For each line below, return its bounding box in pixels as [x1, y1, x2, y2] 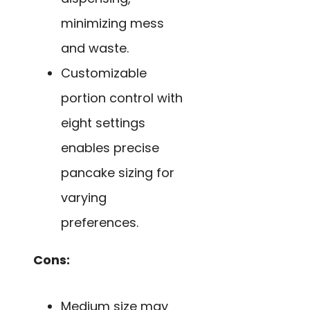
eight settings [61, 114, 145, 132]
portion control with [61, 89, 183, 107]
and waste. [61, 39, 129, 57]
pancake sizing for [61, 164, 174, 182]
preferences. [61, 214, 138, 232]
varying [61, 189, 107, 207]
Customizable [61, 64, 147, 82]
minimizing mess [61, 15, 164, 33]
